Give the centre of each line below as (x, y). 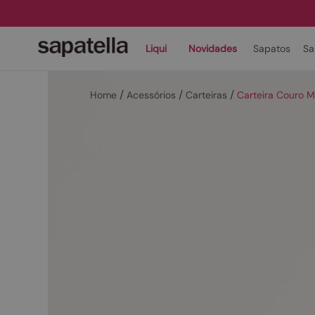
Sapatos (272, 49)
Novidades (213, 49)
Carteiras (206, 95)
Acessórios (151, 95)
